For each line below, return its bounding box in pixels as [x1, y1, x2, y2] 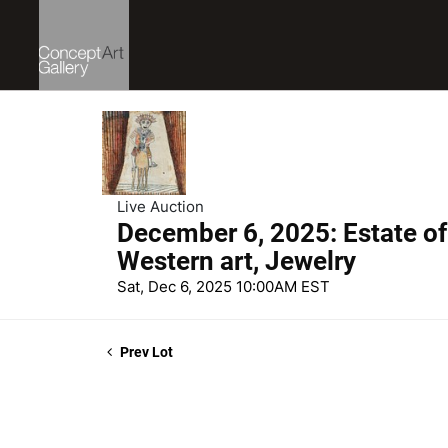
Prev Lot [117, 344, 173, 360]
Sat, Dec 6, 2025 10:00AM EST [117, 277, 330, 296]
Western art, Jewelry [117, 246, 356, 276]
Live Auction [117, 197, 204, 216]
